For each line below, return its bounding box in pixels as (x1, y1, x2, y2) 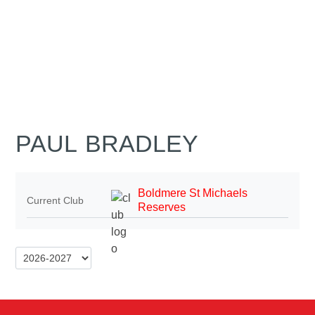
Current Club (27, 194, 84, 206)
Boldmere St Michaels (138, 186, 248, 199)
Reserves (138, 200, 186, 213)
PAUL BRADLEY (15, 130, 199, 157)
